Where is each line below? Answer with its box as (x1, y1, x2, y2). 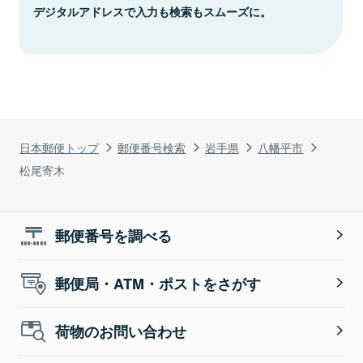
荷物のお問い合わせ (55, 320, 187, 342)
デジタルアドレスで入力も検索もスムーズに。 (33, 2, 271, 19)
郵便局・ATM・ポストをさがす (55, 272, 262, 294)
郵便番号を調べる (55, 224, 173, 246)
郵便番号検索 (117, 138, 186, 156)
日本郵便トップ (19, 138, 99, 156)
